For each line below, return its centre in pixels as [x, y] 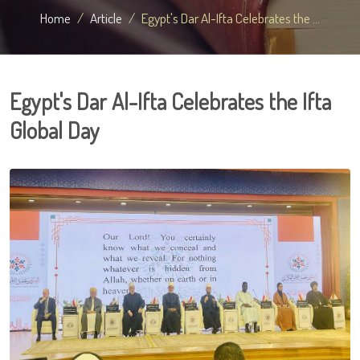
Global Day [55, 130]
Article [106, 18]
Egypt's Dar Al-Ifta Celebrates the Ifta [170, 101]
